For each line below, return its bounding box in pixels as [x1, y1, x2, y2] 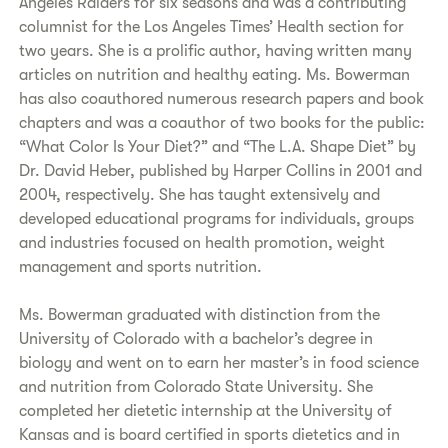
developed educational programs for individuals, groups [19, 210, 415, 228]
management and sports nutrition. [19, 258, 263, 276]
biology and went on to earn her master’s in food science [19, 354, 420, 372]
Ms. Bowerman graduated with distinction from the [19, 306, 381, 324]
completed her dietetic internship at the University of [19, 402, 393, 420]
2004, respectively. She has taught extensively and [19, 186, 381, 204]
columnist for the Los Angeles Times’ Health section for [19, 18, 405, 36]
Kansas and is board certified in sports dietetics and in [19, 426, 401, 444]
